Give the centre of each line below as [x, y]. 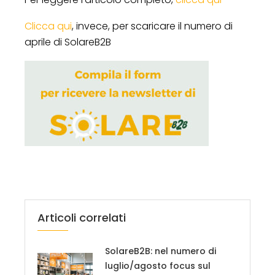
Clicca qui [48, 26]
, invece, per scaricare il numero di [152, 26]
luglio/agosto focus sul [158, 265]
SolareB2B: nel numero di [161, 251]
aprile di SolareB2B [68, 42]
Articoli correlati [82, 217]
